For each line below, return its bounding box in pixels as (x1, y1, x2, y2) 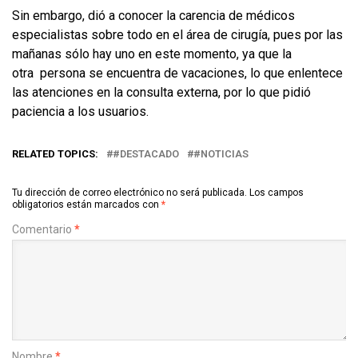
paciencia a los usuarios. (12, 103, 152, 119)
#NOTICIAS (193, 147, 249, 160)
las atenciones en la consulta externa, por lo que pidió (12, 84, 311, 100)
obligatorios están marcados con (12, 198, 161, 210)
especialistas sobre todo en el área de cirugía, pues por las (12, 26, 343, 42)
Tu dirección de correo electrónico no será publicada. (12, 186, 247, 198)
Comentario (12, 222, 74, 236)
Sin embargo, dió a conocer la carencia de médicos (12, 7, 295, 23)
